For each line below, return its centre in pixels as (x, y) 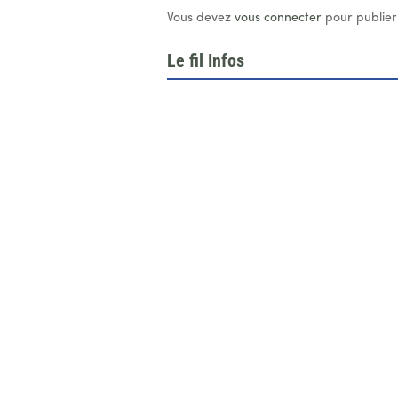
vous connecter (279, 18)
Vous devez (201, 18)
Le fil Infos (206, 61)
